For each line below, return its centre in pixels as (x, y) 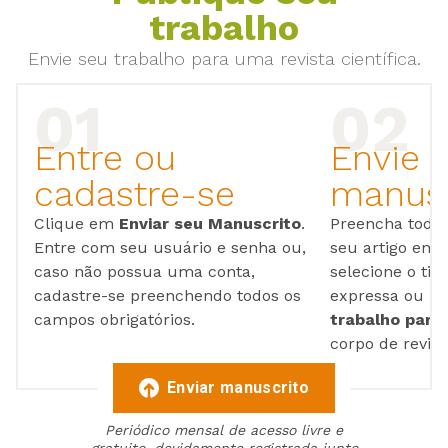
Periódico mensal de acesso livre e (224, 430)
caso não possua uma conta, (144, 272)
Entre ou (105, 158)
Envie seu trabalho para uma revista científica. (224, 59)
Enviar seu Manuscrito (210, 224)
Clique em (76, 224)
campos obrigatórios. (114, 320)
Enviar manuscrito (238, 388)
